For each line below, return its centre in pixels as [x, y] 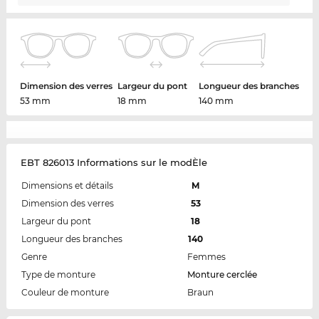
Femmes [206, 256]
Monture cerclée [222, 274]
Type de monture [58, 274]
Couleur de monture [65, 292]
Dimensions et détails [67, 185]
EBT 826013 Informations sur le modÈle [114, 162]
